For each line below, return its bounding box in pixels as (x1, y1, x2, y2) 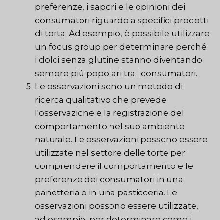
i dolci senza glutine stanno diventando (35, 55, 202, 65)
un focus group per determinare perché (35, 42, 207, 52)
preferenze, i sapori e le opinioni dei (35, 2, 185, 12)
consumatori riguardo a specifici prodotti (35, 15, 209, 26)
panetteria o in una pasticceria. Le (35, 188, 177, 198)
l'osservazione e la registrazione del (35, 108, 184, 118)
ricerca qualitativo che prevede (35, 95, 166, 105)
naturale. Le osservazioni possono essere (35, 135, 208, 145)
